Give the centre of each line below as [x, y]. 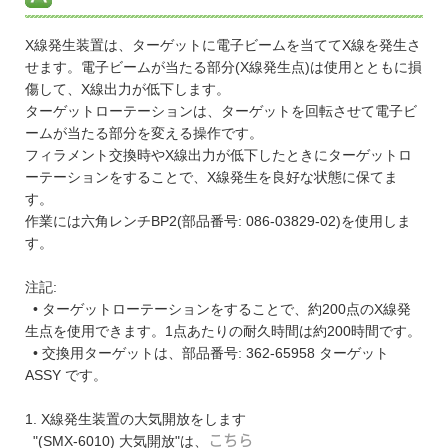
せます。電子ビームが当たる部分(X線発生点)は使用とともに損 [223, 67]
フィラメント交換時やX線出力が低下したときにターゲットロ [218, 155]
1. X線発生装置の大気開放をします [135, 419]
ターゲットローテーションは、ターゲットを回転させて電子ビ [221, 111]
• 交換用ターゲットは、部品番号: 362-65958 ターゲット [207, 353]
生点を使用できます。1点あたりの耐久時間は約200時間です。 [223, 331]
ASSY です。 [66, 375]
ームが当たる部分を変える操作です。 [144, 133]
